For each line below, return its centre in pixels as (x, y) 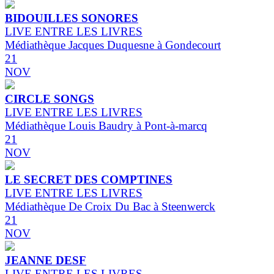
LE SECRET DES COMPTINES (89, 180)
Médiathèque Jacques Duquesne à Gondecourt (113, 45)
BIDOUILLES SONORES (72, 18)
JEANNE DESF (46, 261)
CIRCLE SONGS (50, 99)
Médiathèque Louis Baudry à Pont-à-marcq (106, 126)
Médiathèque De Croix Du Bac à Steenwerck (110, 207)
